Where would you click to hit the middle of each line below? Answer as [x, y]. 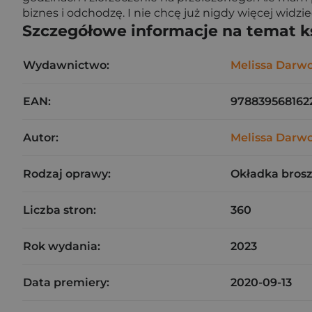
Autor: [41, 138]
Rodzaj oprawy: [67, 174]
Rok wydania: [62, 246]
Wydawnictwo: [66, 65]
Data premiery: [66, 282]
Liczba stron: [60, 210]
